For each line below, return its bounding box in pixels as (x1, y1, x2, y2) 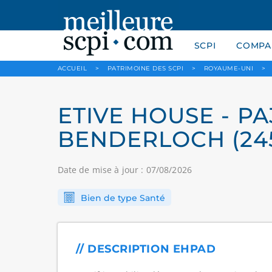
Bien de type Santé (80, 192, 165, 203)
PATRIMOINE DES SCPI (107, 64, 183, 72)
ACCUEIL (57, 64, 87, 72)
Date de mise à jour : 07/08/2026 (57, 164, 192, 175)
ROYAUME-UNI (203, 64, 253, 72)
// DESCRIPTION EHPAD (75, 242, 216, 256)
